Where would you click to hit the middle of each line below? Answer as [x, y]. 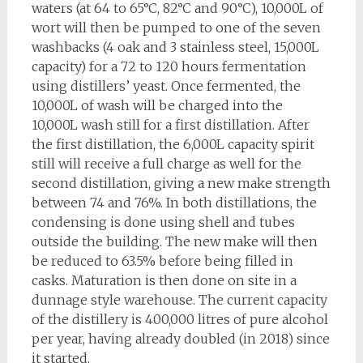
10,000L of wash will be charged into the [157, 105]
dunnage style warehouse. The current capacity [179, 300]
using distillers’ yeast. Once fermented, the [166, 86]
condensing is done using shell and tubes [163, 222]
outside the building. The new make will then [174, 241]
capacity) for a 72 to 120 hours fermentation [169, 66]
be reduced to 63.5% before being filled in [162, 261]
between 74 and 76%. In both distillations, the [174, 203]
